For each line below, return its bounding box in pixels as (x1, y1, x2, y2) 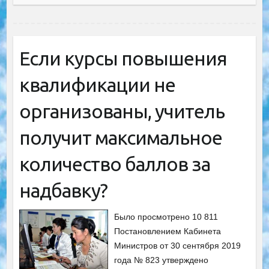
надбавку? (19, 179, 107, 201)
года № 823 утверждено (114, 255, 209, 265)
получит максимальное (19, 126, 222, 148)
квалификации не (19, 73, 175, 95)
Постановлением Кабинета (114, 226, 222, 236)
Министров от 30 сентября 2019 (114, 240, 241, 250)
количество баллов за (19, 153, 210, 175)
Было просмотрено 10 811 (114, 211, 219, 222)
